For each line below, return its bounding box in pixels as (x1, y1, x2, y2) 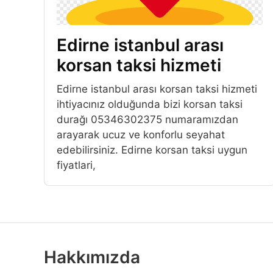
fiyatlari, (57, 159, 96, 172)
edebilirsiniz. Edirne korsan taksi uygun (57, 144, 247, 157)
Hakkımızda (44, 247, 140, 268)
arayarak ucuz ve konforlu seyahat (57, 129, 225, 141)
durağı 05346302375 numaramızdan (57, 113, 238, 126)
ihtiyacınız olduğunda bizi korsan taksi (57, 98, 243, 111)
